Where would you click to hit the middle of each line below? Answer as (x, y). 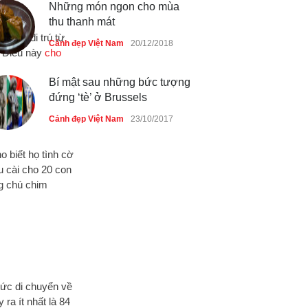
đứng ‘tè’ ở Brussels (98, 97)
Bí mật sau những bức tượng (120, 82)
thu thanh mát (82, 22)
